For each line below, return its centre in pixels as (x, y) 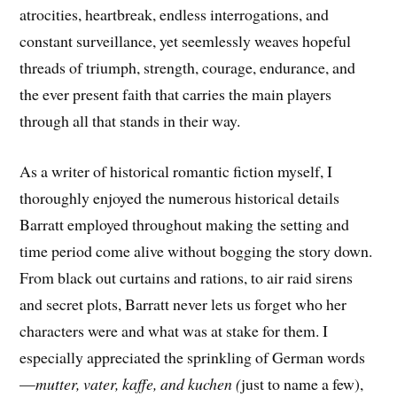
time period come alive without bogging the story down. (196, 250)
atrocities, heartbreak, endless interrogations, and (175, 15)
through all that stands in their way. (130, 121)
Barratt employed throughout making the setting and (185, 224)
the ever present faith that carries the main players (176, 94)
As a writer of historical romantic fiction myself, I (176, 171)
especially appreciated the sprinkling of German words (193, 357)
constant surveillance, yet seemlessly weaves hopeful (186, 41)
